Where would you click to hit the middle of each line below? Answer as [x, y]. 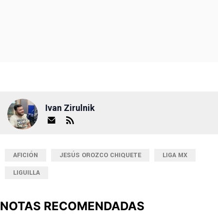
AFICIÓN [26, 155]
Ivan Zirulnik [70, 108]
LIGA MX [175, 155]
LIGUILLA [27, 173]
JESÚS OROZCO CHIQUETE [100, 155]
